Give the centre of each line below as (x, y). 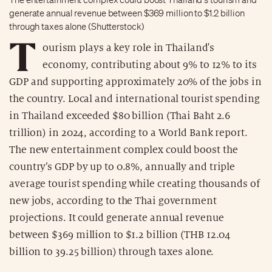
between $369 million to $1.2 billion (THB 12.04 (120, 235)
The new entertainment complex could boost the (124, 150)
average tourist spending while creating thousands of (134, 184)
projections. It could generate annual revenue (117, 218)
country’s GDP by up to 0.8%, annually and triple (122, 167)
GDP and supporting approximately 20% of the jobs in (135, 82)
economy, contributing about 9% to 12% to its (149, 65)
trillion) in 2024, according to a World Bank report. (128, 133)
